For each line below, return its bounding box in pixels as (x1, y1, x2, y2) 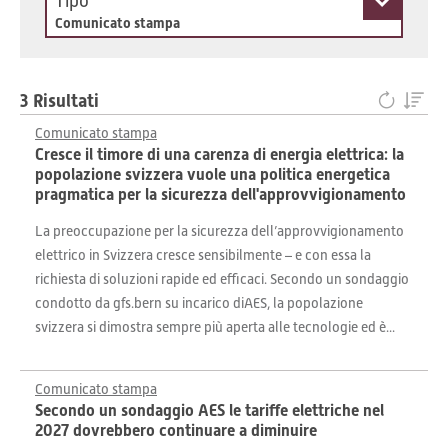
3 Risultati (20, 90, 99, 111)
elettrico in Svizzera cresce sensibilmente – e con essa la (35, 247, 371, 263)
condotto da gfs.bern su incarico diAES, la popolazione (35, 295, 363, 311)
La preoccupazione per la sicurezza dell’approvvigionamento (35, 223, 404, 239)
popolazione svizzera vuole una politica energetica (35, 165, 390, 184)
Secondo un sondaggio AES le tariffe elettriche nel (35, 401, 384, 420)
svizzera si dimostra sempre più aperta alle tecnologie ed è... (35, 319, 395, 335)
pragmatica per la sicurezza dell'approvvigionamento (35, 185, 406, 204)
